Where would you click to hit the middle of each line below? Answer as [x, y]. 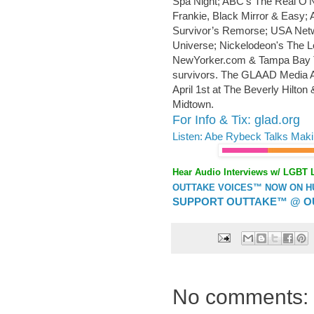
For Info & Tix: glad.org [236, 120]
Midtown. [193, 104]
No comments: [240, 296]
